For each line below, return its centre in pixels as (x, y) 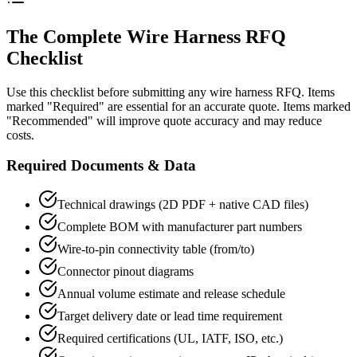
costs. (20, 135)
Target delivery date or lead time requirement (170, 316)
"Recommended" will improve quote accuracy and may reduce (164, 120)
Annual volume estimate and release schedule (171, 294)
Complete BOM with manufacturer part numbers (180, 227)
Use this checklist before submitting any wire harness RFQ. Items (171, 92)
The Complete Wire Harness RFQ (146, 36)
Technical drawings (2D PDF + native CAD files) (183, 205)
